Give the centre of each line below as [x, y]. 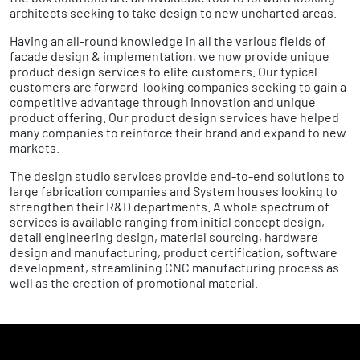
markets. [35, 147]
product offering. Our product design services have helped [174, 117]
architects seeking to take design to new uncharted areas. [173, 12]
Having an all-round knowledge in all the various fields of [168, 40]
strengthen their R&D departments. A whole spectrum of [170, 206]
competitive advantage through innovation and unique [163, 101]
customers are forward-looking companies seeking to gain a [178, 86]
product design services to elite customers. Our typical [164, 71]
